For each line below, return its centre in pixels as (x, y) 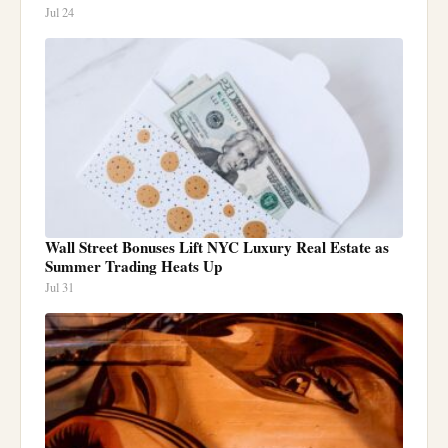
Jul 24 (59, 12)
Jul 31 (59, 287)
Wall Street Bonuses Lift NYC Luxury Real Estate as (217, 246)
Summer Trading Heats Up (133, 265)
